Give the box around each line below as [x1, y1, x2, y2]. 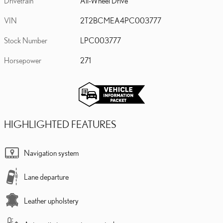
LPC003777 [80, 35, 121, 45]
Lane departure [24, 172, 69, 181]
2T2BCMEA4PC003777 [80, 15, 162, 25]
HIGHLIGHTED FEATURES [4, 118, 116, 130]
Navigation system [24, 148, 79, 157]
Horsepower [4, 55, 41, 65]
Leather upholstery [24, 196, 79, 205]
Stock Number [4, 35, 47, 45]
